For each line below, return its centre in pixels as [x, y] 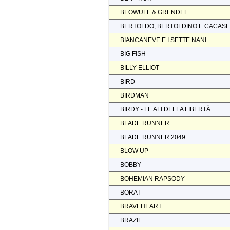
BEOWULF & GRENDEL [154, 12]
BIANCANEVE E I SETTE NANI [163, 40]
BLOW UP [134, 151]
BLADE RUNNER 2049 [153, 137]
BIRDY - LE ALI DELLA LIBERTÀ [165, 109]
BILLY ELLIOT [140, 68]
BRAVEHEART [141, 206]
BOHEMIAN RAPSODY [152, 178]
